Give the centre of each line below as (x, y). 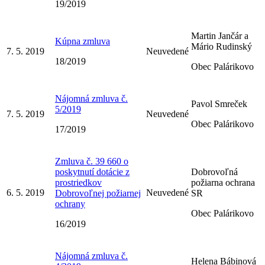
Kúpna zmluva (83, 41)
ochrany (70, 203)
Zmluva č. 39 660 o (92, 161)
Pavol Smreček (219, 104)
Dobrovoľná (214, 172)
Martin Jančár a (220, 35)
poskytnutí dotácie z (92, 172)
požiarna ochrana (223, 182)
